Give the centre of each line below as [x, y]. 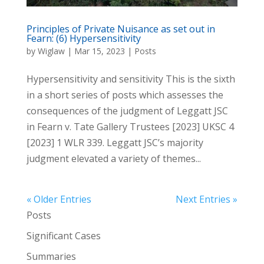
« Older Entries [59, 199]
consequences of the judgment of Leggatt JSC [127, 111]
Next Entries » [207, 199]
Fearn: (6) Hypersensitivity [83, 39]
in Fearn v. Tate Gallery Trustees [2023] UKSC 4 [130, 127]
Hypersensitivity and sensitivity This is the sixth [131, 79]
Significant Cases [63, 236]
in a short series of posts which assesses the [125, 95]
